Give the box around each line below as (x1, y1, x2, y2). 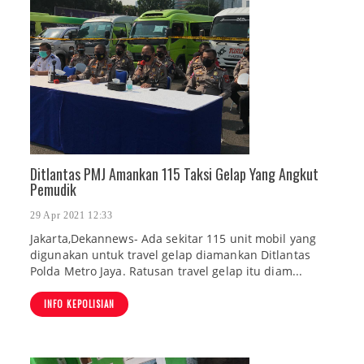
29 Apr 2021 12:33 (30, 210, 113, 222)
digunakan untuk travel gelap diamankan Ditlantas (30, 247, 310, 263)
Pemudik (30, 179, 76, 200)
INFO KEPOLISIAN (44, 297, 115, 311)
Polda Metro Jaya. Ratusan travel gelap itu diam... (30, 263, 303, 279)
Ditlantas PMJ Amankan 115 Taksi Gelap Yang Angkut (30, 163, 318, 184)
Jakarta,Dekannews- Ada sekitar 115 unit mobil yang (30, 231, 317, 247)
